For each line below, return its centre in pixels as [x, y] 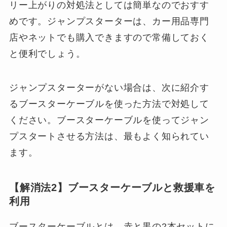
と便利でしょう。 [47, 53]
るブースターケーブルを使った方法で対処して [109, 104]
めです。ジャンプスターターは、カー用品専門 [109, 21]
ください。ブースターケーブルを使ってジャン [109, 120]
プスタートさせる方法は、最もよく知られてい [109, 137]
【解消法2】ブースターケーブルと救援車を [112, 187]
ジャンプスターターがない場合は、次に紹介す [109, 88]
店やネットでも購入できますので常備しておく [109, 37]
